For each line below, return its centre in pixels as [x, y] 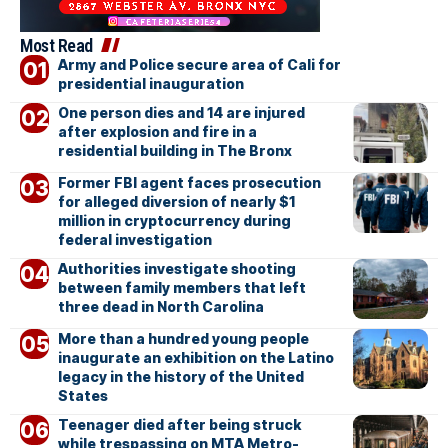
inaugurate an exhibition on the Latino [195, 358]
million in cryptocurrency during [174, 221]
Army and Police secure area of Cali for [199, 65]
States [82, 396]
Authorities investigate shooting [176, 269]
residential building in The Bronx [174, 151]
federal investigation [134, 240]
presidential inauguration [150, 84]
